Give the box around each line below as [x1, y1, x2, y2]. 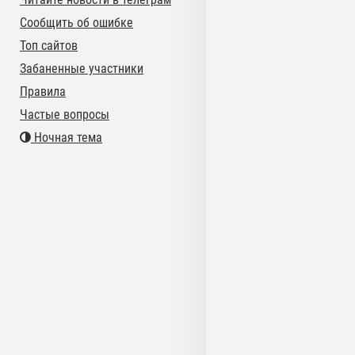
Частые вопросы [20, 107, 109, 122]
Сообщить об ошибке [20, 15, 133, 30]
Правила [20, 84, 66, 99]
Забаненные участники [20, 61, 143, 76]
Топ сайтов [20, 38, 78, 53]
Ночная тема [31, 130, 102, 145]
